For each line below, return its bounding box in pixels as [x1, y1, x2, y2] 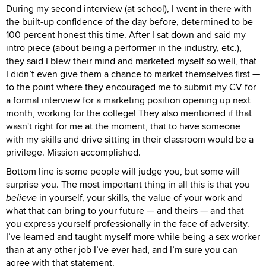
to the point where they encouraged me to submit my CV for [6, 80, 256, 94]
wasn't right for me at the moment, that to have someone [6, 119, 240, 134]
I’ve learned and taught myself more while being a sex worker [6, 230, 260, 244]
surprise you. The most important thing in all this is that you [6, 178, 250, 192]
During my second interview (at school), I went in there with [6, 2, 252, 16]
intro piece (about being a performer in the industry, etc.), [6, 41, 242, 55]
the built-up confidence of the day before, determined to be [6, 15, 253, 29]
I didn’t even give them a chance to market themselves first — [6, 67, 260, 81]
